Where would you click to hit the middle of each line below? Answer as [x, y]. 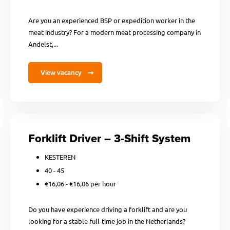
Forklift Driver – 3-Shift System [109, 138]
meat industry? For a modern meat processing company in [114, 32]
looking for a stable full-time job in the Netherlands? [107, 221]
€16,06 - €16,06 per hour [80, 184]
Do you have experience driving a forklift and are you [108, 209]
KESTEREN [60, 157]
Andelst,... [43, 44]
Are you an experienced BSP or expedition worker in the [112, 20]
